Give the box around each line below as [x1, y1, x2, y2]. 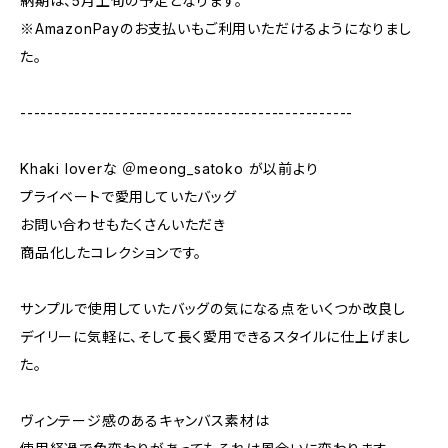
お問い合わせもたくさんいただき [20, 216, 226, 233]
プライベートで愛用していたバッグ [20, 188, 237, 205]
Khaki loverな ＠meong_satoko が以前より [20, 160, 319, 177]
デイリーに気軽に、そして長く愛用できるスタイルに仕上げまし [20, 328, 412, 345]
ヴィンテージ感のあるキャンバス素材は [20, 412, 270, 429]
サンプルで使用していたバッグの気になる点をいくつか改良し [20, 300, 406, 317]
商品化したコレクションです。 [20, 244, 203, 261]
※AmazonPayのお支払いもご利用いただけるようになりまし [20, 20, 412, 37]
